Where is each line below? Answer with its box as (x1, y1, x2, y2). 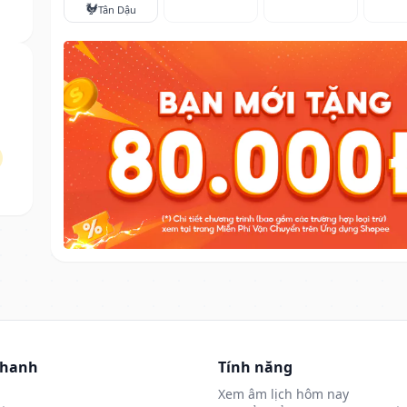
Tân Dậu (97, 2, 136, 16)
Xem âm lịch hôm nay (218, 384, 349, 402)
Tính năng (218, 356, 293, 377)
